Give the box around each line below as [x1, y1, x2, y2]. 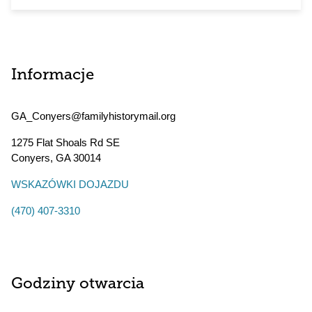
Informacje [11, 68, 94, 84]
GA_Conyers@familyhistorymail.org [11, 110, 175, 122]
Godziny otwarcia [11, 276, 144, 292]
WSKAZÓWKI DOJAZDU [11, 178, 129, 190]
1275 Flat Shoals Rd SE [11, 136, 120, 148]
